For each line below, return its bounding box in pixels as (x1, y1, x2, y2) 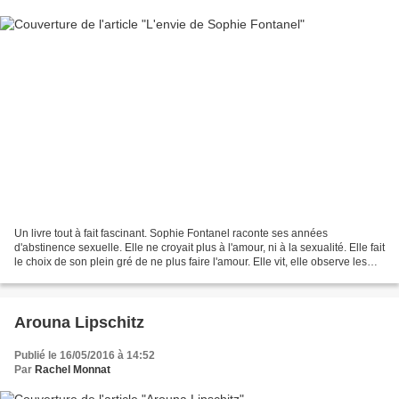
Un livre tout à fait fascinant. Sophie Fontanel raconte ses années (14, 226, 328, 240)
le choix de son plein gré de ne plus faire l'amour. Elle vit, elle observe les (14, 255, 367, 268)
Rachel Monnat (35, 362, 110, 376)
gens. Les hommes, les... (14, 269, 134, 282)
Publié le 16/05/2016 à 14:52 (14, 348, 155, 362)
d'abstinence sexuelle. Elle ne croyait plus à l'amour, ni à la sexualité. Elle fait (14, 240, 385, 254)
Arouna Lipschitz (14, 313, 144, 331)
